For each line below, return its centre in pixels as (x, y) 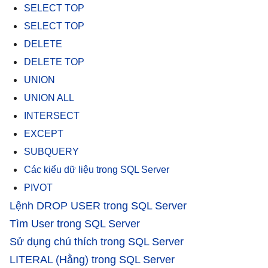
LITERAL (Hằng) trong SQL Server (92, 259)
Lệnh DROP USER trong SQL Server (98, 205)
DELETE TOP (54, 62)
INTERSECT (52, 115)
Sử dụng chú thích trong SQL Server (97, 241)
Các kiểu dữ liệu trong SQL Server (97, 169)
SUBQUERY (51, 151)
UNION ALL (49, 98)
